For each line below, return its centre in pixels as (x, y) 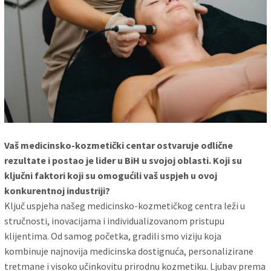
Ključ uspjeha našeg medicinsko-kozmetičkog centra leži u (125, 206)
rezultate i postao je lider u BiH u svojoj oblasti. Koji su (123, 161)
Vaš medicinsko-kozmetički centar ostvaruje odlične (119, 145)
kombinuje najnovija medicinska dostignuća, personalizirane (129, 251)
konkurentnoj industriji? (57, 191)
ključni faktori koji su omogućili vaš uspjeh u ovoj (111, 176)
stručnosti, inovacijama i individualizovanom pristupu (115, 221)
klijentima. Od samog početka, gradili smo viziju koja (113, 236)
